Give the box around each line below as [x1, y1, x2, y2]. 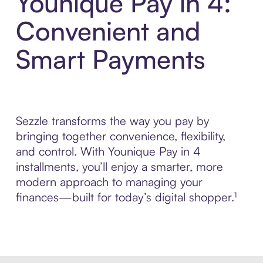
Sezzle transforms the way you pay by [15, 113, 209, 128]
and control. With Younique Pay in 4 [15, 143, 201, 159]
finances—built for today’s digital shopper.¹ [15, 189, 237, 204]
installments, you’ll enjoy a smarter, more [15, 159, 223, 174]
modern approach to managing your [15, 174, 203, 189]
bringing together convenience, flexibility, [15, 128, 225, 143]
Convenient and [15, 14, 200, 47]
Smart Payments [15, 42, 205, 75]
